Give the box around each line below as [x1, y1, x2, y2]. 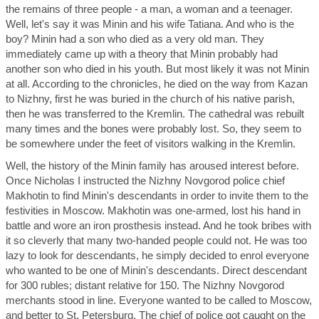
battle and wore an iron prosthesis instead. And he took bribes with [6, 219, 311, 231]
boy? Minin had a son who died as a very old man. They [6, 33, 264, 45]
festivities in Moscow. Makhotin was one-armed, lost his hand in [6, 204, 300, 216]
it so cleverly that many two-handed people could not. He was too [6, 234, 307, 246]
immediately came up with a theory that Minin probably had [6, 48, 278, 60]
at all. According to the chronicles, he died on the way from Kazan [6, 78, 308, 90]
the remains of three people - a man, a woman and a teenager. [6, 3, 293, 15]
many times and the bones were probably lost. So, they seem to [6, 122, 301, 135]
